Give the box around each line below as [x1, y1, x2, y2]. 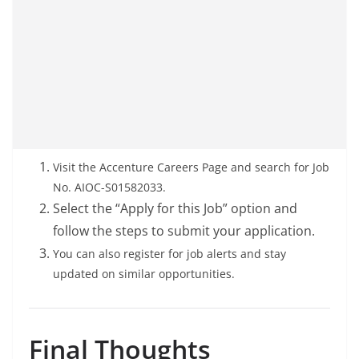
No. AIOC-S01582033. [53, 179, 166, 196]
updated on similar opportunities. [53, 266, 235, 282]
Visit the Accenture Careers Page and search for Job [53, 159, 329, 175]
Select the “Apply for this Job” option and [53, 200, 297, 218]
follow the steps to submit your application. [53, 222, 315, 240]
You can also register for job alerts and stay [53, 246, 286, 262]
